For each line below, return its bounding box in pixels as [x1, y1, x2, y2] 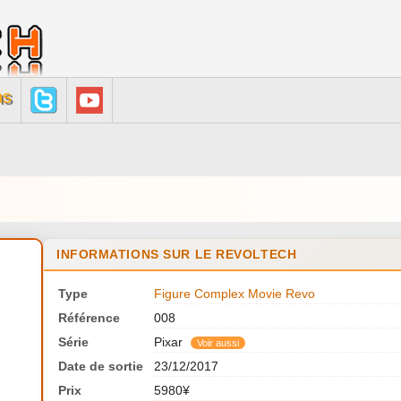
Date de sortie [58, 359, 143, 374]
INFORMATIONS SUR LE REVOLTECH [56, 247, 297, 261]
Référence [58, 311, 120, 325]
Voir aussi [197, 337, 239, 349]
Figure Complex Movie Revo [154, 286, 315, 301]
